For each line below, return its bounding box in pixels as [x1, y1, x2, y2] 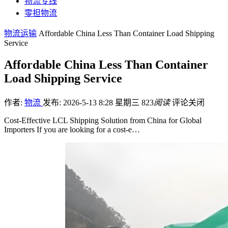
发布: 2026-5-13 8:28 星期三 [43, 98, 141, 107]
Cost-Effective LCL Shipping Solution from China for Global [4, 116, 202, 125]
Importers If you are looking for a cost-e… [4, 125, 140, 134]
